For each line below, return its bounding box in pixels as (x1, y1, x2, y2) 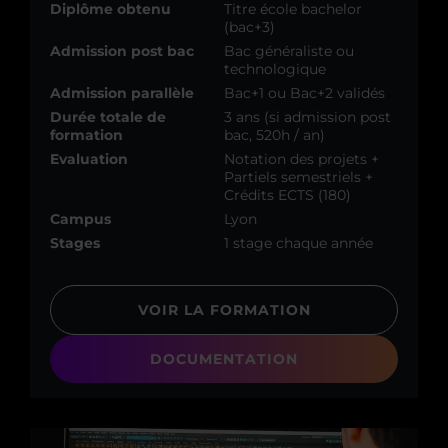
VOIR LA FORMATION (137, 301, 311, 320)
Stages (50, 234, 100, 253)
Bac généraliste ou (224, 42, 354, 61)
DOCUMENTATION (150, 350, 298, 369)
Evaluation (50, 150, 128, 169)
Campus (50, 210, 111, 229)
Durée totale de (50, 108, 166, 127)
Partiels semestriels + (224, 168, 373, 187)
